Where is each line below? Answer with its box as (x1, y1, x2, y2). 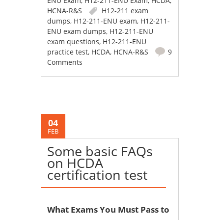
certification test (47, 165, 148, 184)
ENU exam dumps (47, 27, 107, 36)
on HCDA (47, 154, 104, 172)
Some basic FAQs (47, 142, 153, 161)
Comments (47, 57, 83, 67)
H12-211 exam (102, 6, 149, 16)
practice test (47, 47, 88, 57)
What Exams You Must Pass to (47, 204, 170, 216)
